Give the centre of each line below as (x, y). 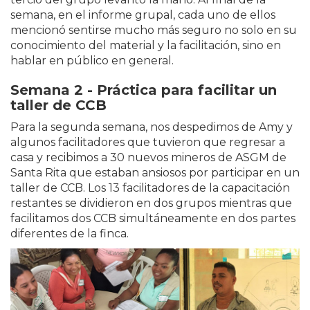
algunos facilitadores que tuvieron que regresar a (148, 143)
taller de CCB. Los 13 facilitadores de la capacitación (150, 188)
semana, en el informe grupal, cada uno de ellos (143, 15)
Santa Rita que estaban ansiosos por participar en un (155, 173)
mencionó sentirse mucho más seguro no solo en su (154, 30)
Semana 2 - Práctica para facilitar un (144, 90)
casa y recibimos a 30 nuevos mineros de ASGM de (148, 158)
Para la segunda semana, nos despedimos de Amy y (152, 127)
